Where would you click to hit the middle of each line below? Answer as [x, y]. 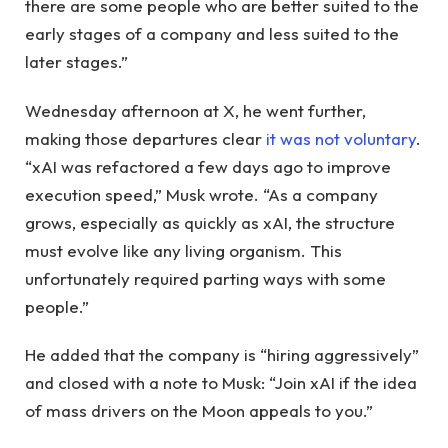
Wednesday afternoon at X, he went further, [195, 110]
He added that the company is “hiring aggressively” [222, 355]
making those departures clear [145, 138]
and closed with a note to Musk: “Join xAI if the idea [221, 383]
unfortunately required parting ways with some [205, 278]
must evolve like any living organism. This [183, 250]
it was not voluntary [341, 138]
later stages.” [76, 62]
